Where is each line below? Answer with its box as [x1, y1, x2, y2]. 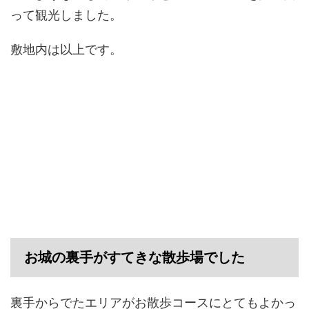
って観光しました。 [10, 4, 122, 23]
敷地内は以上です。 [10, 39, 122, 57]
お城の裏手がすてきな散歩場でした [24, 249, 245, 265]
